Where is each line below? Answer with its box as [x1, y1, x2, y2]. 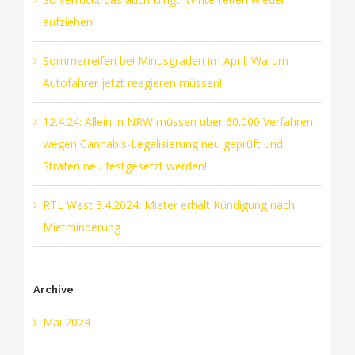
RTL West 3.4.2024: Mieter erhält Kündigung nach [42, 197, 295, 213]
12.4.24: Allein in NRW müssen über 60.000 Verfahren [42, 114, 313, 130]
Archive [32, 284, 74, 296]
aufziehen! [42, 14, 95, 30]
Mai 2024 [42, 314, 90, 330]
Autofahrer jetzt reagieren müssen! [42, 75, 222, 91]
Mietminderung [42, 219, 120, 235]
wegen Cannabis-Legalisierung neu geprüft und [42, 136, 283, 152]
